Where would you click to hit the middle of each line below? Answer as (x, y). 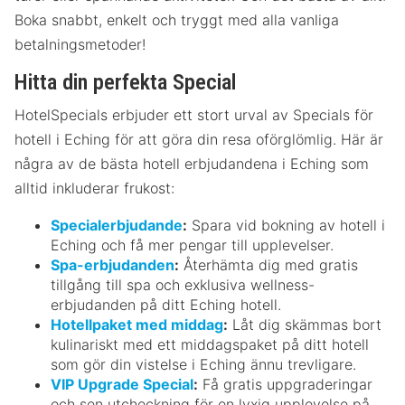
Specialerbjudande (117, 225)
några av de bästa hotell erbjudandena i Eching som (192, 163)
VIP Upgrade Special (122, 384)
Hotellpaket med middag (137, 324)
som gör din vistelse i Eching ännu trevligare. (203, 364)
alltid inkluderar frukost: (94, 188)
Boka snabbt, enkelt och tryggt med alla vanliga (177, 19)
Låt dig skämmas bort (305, 324)
